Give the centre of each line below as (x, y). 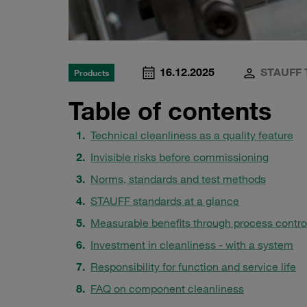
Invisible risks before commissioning (180, 157)
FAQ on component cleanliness (167, 289)
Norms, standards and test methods (178, 179)
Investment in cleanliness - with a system (192, 245)
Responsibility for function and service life (193, 267)
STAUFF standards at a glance (165, 201)
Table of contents (170, 111)
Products (91, 73)
